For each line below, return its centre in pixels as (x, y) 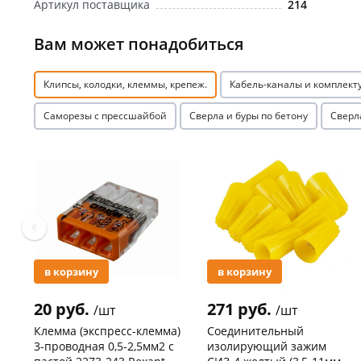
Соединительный (255, 331)
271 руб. (241, 309)
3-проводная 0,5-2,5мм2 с (104, 346)
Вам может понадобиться (139, 44)
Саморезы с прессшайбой (105, 115)
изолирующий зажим (267, 346)
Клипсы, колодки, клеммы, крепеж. (125, 84)
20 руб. (64, 309)
